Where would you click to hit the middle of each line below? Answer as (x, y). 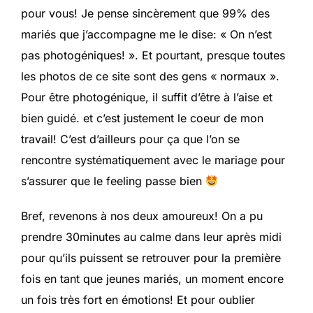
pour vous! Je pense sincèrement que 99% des (145, 14)
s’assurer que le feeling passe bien (113, 181)
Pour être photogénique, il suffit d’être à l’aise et (147, 97)
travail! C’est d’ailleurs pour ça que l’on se (130, 139)
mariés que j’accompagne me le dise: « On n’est (146, 35)
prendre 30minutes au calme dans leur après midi (151, 237)
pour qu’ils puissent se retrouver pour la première (151, 258)
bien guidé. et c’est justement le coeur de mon (142, 118)
